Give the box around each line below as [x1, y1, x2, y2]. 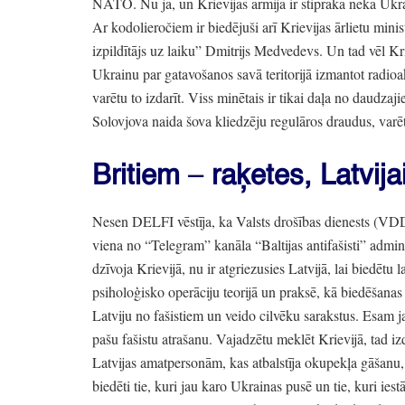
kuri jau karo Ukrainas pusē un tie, [151, 376, 351, 396]
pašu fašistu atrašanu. [92, 329, 212, 349]
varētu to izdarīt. [92, 87, 184, 107]
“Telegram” [145, 235, 211, 255]
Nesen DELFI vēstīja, [92, 212, 215, 231]
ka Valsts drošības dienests [215, 212, 373, 231]
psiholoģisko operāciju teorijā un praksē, [92, 282, 320, 302]
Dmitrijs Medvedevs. [202, 40, 323, 60]
